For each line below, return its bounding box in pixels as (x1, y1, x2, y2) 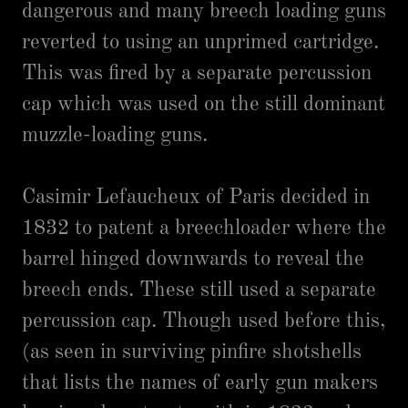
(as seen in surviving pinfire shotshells (22, 342, 362, 362)
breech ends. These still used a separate (22, 280, 376, 301)
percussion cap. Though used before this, (22, 311, 385, 331)
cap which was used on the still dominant (22, 94, 385, 115)
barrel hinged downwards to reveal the (22, 249, 364, 270)
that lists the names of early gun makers (22, 372, 378, 393)
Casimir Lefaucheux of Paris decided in (22, 187, 370, 208)
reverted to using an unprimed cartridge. (22, 32, 379, 53)
